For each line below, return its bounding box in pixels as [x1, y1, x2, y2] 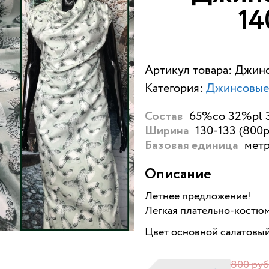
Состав [144, 110, 183, 123]
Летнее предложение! [144, 188, 251, 204]
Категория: [144, 79, 206, 97]
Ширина [144, 125, 189, 138]
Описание [144, 166, 211, 181]
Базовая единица [144, 139, 238, 152]
